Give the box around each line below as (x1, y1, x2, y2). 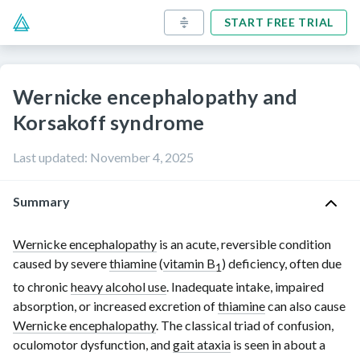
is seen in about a (231, 337, 325, 353)
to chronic (13, 279, 71, 295)
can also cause (265, 298, 346, 314)
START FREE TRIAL (223, 15, 333, 29)
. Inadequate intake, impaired (166, 279, 324, 295)
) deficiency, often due (222, 256, 342, 271)
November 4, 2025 (90, 149, 194, 165)
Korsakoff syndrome (13, 110, 205, 134)
